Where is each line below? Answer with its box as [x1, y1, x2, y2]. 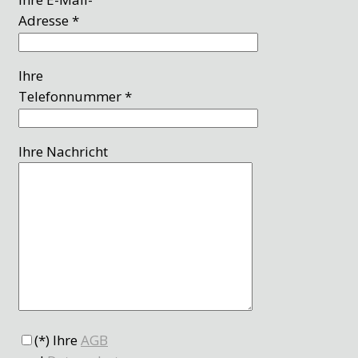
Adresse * [18, 11, 79, 30]
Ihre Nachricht [18, 142, 108, 161]
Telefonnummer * [18, 87, 132, 106]
